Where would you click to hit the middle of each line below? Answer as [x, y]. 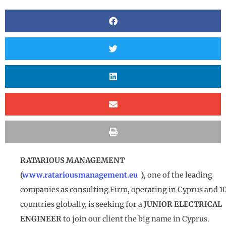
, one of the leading [178, 175]
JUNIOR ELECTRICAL [183, 205]
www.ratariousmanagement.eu [80, 175]
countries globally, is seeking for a [82, 205]
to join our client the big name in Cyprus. [135, 219]
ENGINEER [41, 219]
